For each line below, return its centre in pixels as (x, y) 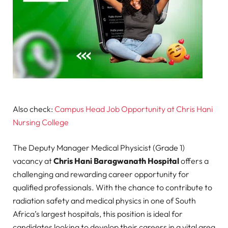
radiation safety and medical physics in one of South (104, 201)
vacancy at (33, 161)
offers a (194, 161)
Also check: (34, 109)
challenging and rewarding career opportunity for (101, 174)
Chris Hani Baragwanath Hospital (116, 161)
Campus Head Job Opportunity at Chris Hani (134, 109)
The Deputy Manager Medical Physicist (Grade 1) (99, 148)
